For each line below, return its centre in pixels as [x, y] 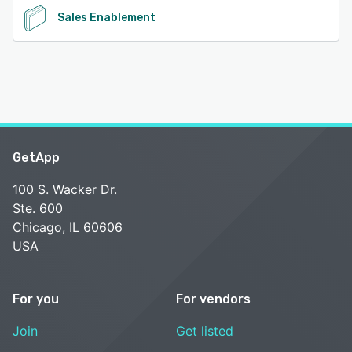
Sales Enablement [106, 17]
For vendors [213, 299]
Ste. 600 [38, 208]
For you [36, 299]
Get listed [205, 330]
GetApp [36, 157]
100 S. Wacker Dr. [65, 189]
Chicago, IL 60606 [68, 227]
